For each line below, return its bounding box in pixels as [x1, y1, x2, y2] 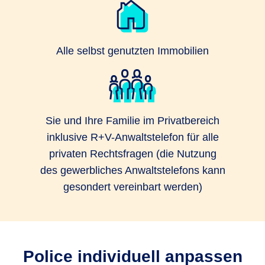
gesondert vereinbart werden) [63, 181, 202, 193]
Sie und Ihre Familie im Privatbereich [46, 115, 219, 127]
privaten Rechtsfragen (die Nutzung [49, 148, 216, 160]
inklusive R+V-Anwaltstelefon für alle [46, 131, 219, 143]
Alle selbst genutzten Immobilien [56, 45, 209, 57]
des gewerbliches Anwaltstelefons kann [40, 164, 225, 176]
